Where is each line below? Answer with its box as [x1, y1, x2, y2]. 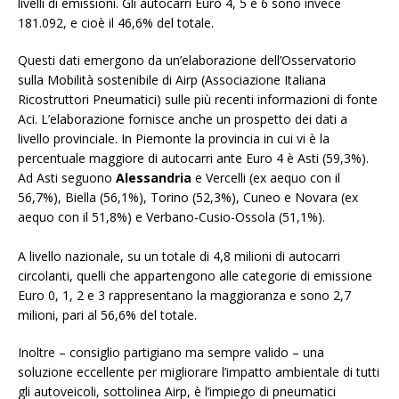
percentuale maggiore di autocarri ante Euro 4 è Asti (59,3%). [18, 150, 369, 167]
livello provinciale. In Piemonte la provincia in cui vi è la [18, 130, 330, 148]
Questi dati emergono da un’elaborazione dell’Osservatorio [18, 52, 356, 69]
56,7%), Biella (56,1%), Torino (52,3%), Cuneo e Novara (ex [18, 189, 358, 207]
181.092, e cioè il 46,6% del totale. [18, 14, 214, 32]
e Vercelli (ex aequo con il [191, 169, 340, 187]
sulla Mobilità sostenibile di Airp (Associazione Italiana [18, 71, 326, 89]
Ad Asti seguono [18, 169, 116, 187]
